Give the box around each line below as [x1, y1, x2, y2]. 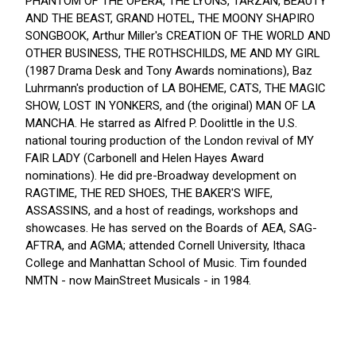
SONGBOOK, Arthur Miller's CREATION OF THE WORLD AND [25, 29, 331, 44]
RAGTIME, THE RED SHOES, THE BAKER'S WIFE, [25, 186, 273, 201]
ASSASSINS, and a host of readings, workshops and [25, 203, 298, 219]
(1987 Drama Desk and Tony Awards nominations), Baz [25, 64, 312, 79]
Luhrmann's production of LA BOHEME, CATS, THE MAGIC [25, 81, 326, 96]
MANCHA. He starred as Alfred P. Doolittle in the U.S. [25, 116, 297, 131]
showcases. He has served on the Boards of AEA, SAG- [25, 221, 317, 236]
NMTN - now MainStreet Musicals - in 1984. [25, 273, 251, 288]
